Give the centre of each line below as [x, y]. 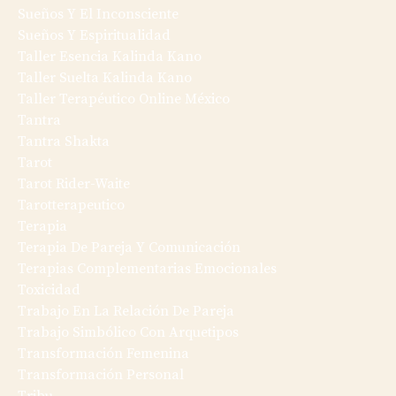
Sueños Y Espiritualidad [94, 36]
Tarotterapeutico [71, 206]
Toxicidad [49, 290]
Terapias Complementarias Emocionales [147, 269]
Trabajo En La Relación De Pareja [126, 312]
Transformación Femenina [103, 354]
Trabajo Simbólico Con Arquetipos [128, 333]
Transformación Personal [101, 375]
